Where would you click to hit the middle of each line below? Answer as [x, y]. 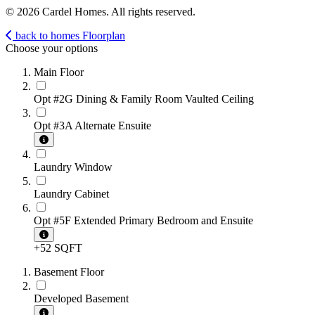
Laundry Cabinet [71, 194]
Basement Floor [69, 272]
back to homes [47, 36]
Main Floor [59, 72]
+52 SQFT [58, 248]
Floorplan [104, 36]
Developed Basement [81, 299]
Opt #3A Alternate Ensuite [92, 126]
